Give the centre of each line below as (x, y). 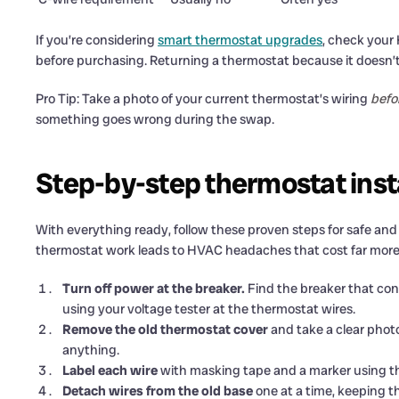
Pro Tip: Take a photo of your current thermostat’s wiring (203, 99)
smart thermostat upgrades (240, 41)
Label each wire (110, 371)
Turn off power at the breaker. (154, 289)
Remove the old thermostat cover (165, 330)
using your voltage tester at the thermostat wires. (209, 309)
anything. (91, 350)
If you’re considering (97, 41)
